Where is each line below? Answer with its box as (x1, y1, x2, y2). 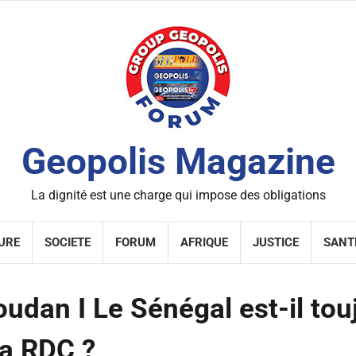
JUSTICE (253, 235, 299, 250)
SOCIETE (44, 235, 91, 250)
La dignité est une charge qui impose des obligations (30, 188, 326, 203)
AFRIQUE (180, 235, 228, 250)
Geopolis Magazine (21, 140, 335, 183)
